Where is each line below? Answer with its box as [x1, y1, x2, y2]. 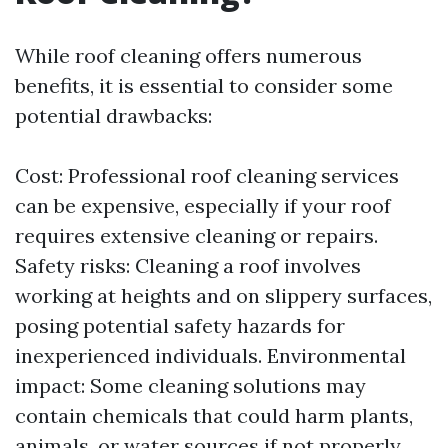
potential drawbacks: [15, 103, 212, 128]
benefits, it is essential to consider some [15, 73, 393, 98]
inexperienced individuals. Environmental [15, 343, 406, 368]
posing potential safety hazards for [15, 313, 345, 338]
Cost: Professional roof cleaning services [15, 163, 399, 188]
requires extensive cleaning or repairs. [15, 223, 378, 248]
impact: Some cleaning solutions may [15, 373, 366, 398]
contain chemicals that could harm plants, [15, 403, 413, 428]
